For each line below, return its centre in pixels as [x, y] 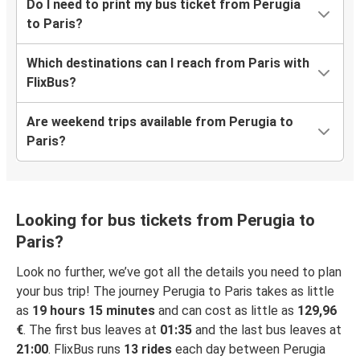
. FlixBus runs [86, 350]
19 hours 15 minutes [94, 311]
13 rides [148, 350]
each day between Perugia [249, 350]
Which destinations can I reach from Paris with [168, 63]
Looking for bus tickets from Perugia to [166, 221]
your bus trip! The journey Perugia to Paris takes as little [175, 292]
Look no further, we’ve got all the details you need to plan [179, 272]
